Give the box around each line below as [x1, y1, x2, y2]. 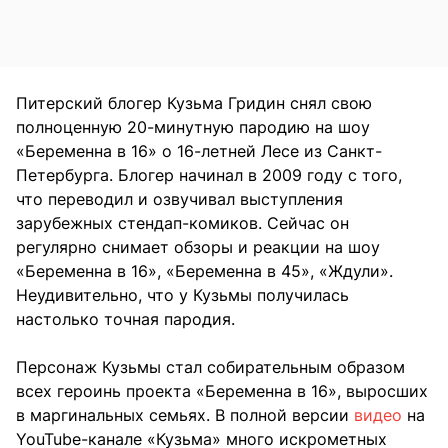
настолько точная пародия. [16, 309, 235, 330]
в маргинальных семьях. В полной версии [16, 405, 354, 426]
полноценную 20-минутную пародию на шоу [16, 117, 370, 138]
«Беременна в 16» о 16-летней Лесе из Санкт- [16, 141, 382, 162]
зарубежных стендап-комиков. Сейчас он [16, 213, 349, 234]
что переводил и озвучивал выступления [16, 189, 343, 210]
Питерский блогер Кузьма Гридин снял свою [16, 93, 372, 114]
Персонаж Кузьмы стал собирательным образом [16, 357, 405, 378]
